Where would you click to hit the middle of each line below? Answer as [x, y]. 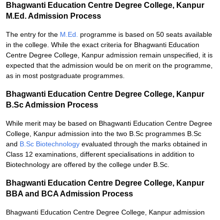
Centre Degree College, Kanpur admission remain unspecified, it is [109, 55]
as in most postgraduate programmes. [65, 76]
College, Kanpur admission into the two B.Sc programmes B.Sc [104, 134]
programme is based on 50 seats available [145, 34]
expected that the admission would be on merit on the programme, [109, 65]
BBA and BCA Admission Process [69, 194]
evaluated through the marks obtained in [144, 144]
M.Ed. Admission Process [54, 16]
